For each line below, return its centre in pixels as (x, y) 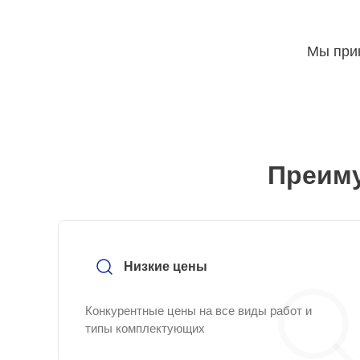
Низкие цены (166, 266)
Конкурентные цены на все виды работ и (198, 311)
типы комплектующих (145, 328)
